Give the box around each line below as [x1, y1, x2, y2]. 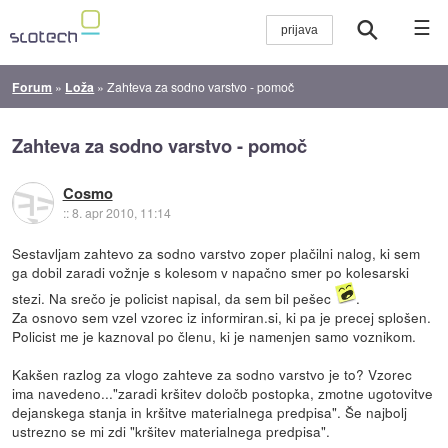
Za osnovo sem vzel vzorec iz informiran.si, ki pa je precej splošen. [12, 306, 432, 327]
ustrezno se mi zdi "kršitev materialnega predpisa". [12, 420, 331, 441]
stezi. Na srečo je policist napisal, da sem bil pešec [12, 287, 336, 308]
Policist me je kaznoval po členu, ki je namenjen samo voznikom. [12, 325, 417, 346]
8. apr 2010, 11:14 [71, 204, 171, 222]
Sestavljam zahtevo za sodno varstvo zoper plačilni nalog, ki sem [12, 242, 421, 263]
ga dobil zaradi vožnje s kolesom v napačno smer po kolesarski [12, 261, 410, 282]
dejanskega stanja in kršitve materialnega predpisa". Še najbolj [12, 401, 408, 422]
